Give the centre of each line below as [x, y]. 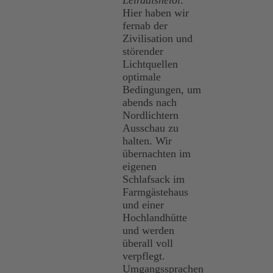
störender [143, 51]
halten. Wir [147, 141]
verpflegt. [144, 256]
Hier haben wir [156, 13]
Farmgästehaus [155, 192]
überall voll [148, 243]
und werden [148, 231]
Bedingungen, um [162, 90]
